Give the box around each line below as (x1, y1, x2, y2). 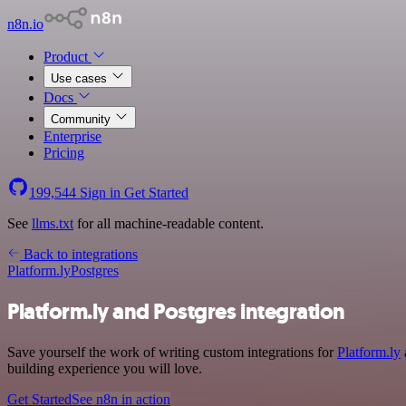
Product (43, 49, 92, 64)
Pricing (43, 145, 84, 160)
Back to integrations (20, 246, 138, 262)
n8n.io (7, 16, 43, 32)
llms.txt (32, 216, 73, 231)
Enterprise (43, 129, 101, 144)
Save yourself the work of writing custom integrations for (7, 343, 337, 360)
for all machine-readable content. (73, 216, 264, 231)
